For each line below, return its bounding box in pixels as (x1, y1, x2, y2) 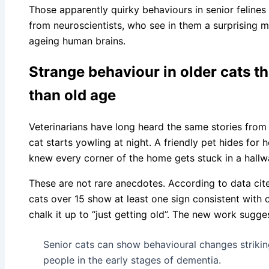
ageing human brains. (29, 34, 125, 47)
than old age (29, 86, 116, 104)
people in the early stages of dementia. (43, 254, 221, 267)
